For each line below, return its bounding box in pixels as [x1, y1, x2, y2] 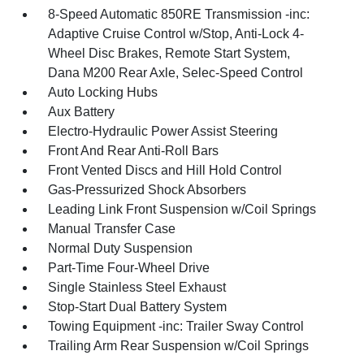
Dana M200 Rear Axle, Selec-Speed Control [48, 66, 304, 80]
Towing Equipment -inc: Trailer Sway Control [48, 319, 305, 333]
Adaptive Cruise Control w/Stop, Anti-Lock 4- [48, 27, 305, 41]
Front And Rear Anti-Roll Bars [48, 144, 219, 158]
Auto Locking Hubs [48, 85, 158, 99]
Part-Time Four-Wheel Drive [48, 261, 210, 275]
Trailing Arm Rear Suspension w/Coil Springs [48, 339, 310, 353]
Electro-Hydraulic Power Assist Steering [48, 124, 279, 138]
